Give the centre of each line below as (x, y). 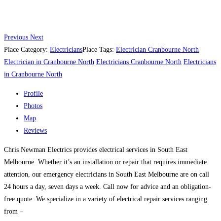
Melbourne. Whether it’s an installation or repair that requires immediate (105, 162)
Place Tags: (99, 49)
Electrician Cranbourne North (157, 49)
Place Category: (27, 49)
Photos (33, 106)
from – (14, 211)
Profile (33, 93)
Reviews (35, 130)
